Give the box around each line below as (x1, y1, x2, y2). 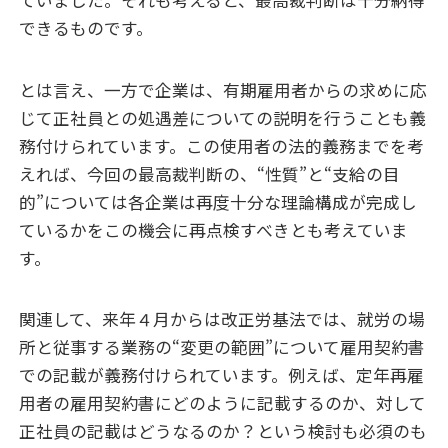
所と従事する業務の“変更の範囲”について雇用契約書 (19, 335, 426, 359)
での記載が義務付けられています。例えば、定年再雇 (19, 363, 425, 387)
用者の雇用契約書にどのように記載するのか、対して (19, 391, 427, 415)
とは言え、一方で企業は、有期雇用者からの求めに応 (19, 77, 428, 102)
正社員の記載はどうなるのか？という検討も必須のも (19, 419, 428, 443)
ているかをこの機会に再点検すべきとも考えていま (19, 217, 409, 242)
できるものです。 (19, 16, 154, 41)
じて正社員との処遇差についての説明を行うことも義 (19, 105, 427, 130)
